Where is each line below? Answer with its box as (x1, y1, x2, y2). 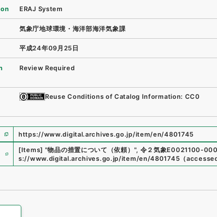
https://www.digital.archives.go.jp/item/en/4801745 (18, 130, 194, 138)
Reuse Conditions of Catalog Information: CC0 (45, 93, 200, 101)
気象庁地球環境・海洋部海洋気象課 (19, 24, 126, 32)
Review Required (19, 63, 75, 72)
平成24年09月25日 (19, 44, 79, 52)
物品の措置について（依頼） (47, 146, 134, 154)
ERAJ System (19, 5, 63, 13)
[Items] (18, 146, 43, 154)
